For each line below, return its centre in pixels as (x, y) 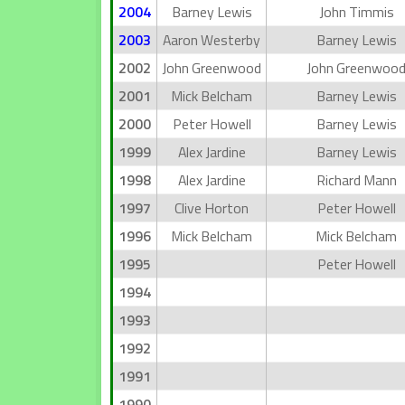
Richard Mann (356, 180)
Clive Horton (212, 208)
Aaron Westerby (212, 40)
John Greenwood (212, 68)
